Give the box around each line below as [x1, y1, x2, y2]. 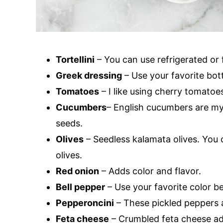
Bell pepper [56, 182, 105, 192]
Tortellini [56, 54, 95, 65]
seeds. [56, 118, 83, 128]
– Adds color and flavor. [99, 166, 201, 176]
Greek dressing [56, 70, 122, 81]
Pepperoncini [56, 198, 114, 208]
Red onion [56, 166, 99, 176]
